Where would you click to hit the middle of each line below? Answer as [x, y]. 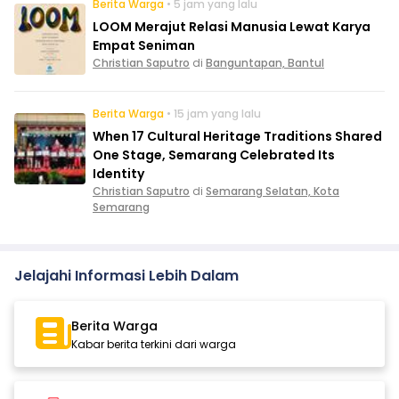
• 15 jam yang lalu [214, 114]
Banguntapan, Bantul [265, 63]
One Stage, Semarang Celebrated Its [214, 155]
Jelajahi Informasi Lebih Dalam [126, 276]
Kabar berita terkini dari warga [154, 345]
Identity [118, 174]
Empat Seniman [144, 46]
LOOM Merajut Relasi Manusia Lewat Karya [232, 27]
